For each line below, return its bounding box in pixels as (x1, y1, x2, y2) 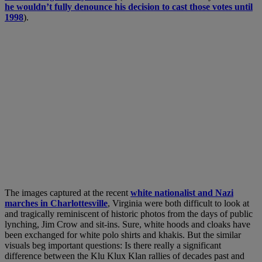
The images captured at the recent (5, 188, 130, 198)
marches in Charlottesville (5, 198, 108, 209)
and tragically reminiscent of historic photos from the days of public (5, 209, 253, 219)
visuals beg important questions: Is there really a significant (5, 240, 221, 251)
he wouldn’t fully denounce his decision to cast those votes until (5, 2, 253, 12)
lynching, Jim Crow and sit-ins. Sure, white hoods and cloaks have (5, 219, 250, 230)
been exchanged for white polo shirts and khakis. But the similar (5, 230, 241, 240)
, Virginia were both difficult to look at (108, 198, 249, 209)
